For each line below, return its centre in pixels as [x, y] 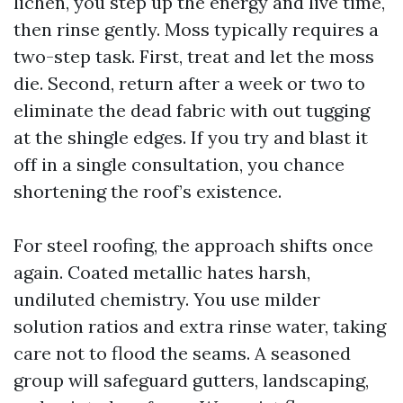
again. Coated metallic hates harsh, [162, 272]
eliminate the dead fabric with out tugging [192, 110]
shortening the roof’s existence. [148, 191]
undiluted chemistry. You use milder [167, 299]
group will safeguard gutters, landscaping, [191, 380]
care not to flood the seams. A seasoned [182, 353]
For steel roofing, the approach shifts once [193, 245]
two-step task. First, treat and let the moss [194, 56]
